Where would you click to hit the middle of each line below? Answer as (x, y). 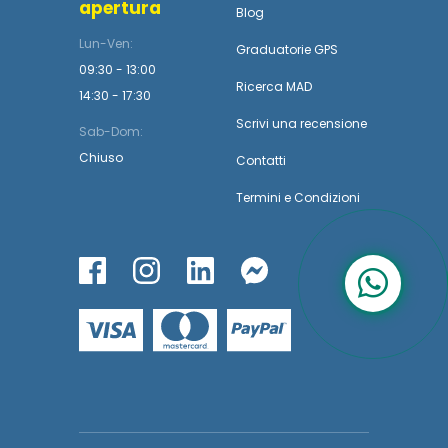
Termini (258, 197)
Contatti (261, 160)
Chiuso (101, 157)
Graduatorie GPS (287, 49)
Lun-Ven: (106, 43)
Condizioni (327, 197)
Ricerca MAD (274, 86)
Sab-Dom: (111, 131)
